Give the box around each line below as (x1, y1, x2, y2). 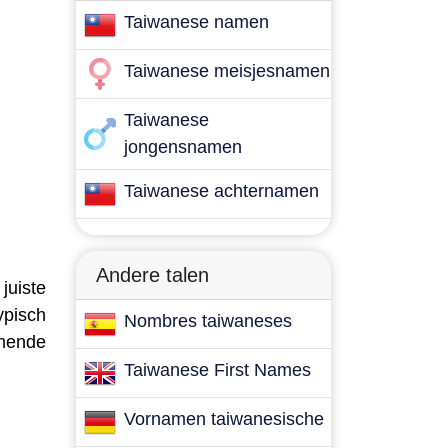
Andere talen (96, 264, 209, 286)
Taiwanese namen (124, 12, 269, 32)
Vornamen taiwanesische (124, 409, 324, 429)
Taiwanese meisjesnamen (124, 61, 330, 81)
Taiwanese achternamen (124, 181, 319, 201)
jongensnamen (124, 137, 242, 157)
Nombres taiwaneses (124, 311, 292, 331)
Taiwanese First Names (124, 360, 311, 380)
